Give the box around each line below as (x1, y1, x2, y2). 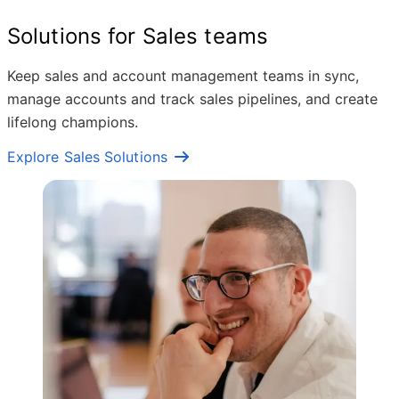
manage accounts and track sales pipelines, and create (7, 90, 378, 108)
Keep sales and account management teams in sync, (7, 67, 359, 85)
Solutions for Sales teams (7, 23, 268, 49)
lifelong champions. (7, 113, 138, 131)
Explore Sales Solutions (7, 148, 167, 166)
